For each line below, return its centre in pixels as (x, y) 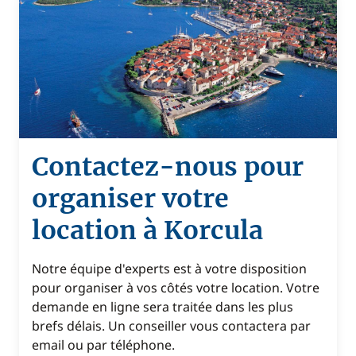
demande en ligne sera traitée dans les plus (163, 307)
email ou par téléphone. (103, 345)
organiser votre (130, 199)
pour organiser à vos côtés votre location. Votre (176, 288)
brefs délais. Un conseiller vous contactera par (171, 326)
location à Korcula (147, 230)
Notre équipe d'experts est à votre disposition (169, 269)
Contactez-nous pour (168, 167)
